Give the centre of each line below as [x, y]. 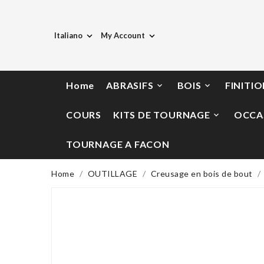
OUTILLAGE [112, 174]
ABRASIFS [130, 85]
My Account [123, 35]
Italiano [68, 35]
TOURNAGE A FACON [118, 144]
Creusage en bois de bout [202, 174]
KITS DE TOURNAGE [162, 115]
